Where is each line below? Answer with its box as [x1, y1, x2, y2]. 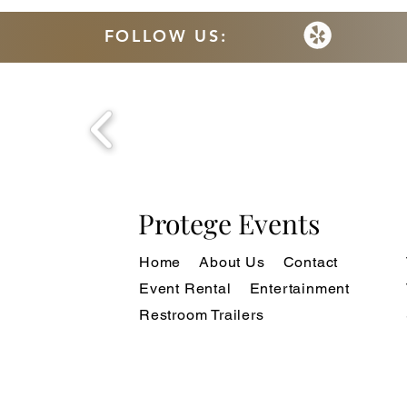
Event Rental [139, 279, 232, 297]
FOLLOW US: [104, 25, 228, 46]
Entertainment [249, 279, 351, 297]
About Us [199, 253, 265, 271]
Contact [283, 253, 339, 271]
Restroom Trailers [139, 305, 264, 323]
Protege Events [138, 204, 320, 242]
